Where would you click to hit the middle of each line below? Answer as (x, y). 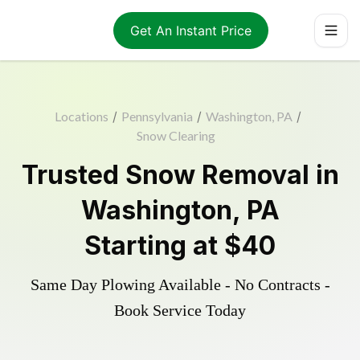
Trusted (73, 175)
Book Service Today (180, 310)
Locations (82, 116)
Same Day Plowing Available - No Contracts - (180, 284)
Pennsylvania (157, 116)
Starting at (154, 245)
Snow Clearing (176, 135)
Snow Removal (217, 175)
